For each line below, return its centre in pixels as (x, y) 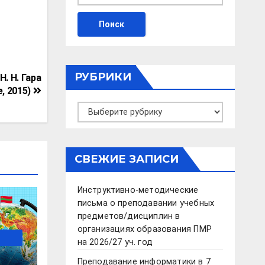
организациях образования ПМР (145, 230)
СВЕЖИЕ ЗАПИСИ (126, 159)
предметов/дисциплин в (129, 216)
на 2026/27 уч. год (115, 243)
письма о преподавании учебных (146, 203)
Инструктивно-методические (138, 190)
